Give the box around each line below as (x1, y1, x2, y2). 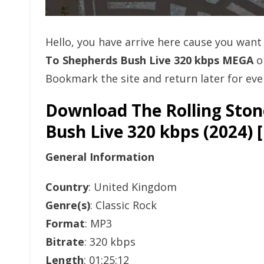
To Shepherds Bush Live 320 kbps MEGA (45, 53, 253, 67)
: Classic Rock (90, 198, 157, 212)
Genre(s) (45, 198, 90, 212)
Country (45, 180, 88, 194)
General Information (45, 150, 154, 164)
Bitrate (45, 235, 84, 249)
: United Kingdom (88, 180, 177, 194)
